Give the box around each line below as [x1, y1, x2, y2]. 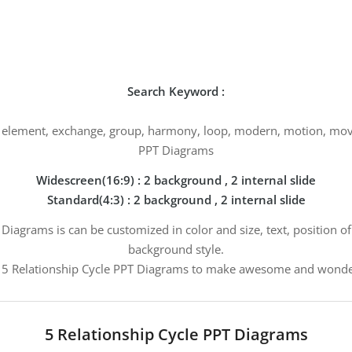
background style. [128, 240, 224, 257]
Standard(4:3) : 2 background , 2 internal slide [46, 192, 306, 208]
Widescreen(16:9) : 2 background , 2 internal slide [36, 172, 316, 189]
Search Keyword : [127, 83, 225, 100]
